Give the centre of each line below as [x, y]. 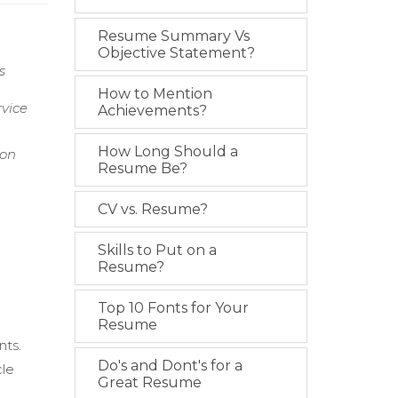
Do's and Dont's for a [170, 366]
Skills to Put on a [157, 251]
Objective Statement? [176, 53]
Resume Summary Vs [173, 36]
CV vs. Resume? [152, 210]
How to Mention [155, 94]
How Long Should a [167, 152]
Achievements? [152, 111]
